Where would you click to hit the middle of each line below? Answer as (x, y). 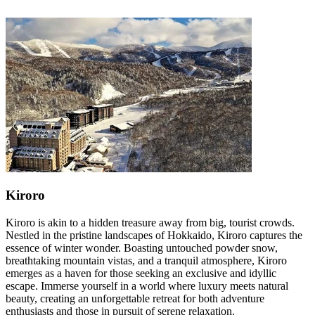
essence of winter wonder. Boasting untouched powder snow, (142, 248)
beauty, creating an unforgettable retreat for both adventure (135, 299)
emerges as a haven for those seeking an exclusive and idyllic (141, 274)
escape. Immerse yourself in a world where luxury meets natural (147, 286)
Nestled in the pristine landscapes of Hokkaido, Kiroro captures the (154, 236)
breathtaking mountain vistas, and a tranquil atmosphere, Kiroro (146, 261)
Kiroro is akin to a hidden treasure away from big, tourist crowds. (150, 223)
